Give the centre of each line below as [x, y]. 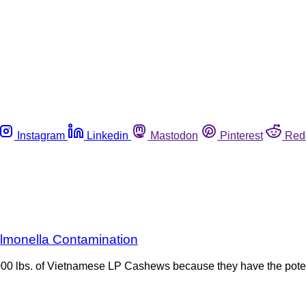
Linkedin [108, 135]
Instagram [41, 135]
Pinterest [241, 135]
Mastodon [174, 135]
